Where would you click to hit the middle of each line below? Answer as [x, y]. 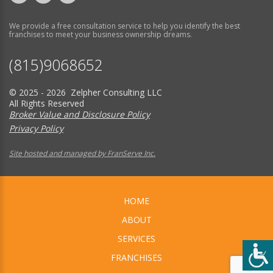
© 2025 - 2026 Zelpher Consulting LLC [86, 93]
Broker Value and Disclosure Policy [80, 115]
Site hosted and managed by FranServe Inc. [82, 154]
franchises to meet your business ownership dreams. [101, 35]
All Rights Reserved [47, 104]
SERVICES [136, 239]
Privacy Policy [36, 129]
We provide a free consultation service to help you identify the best [125, 26]
